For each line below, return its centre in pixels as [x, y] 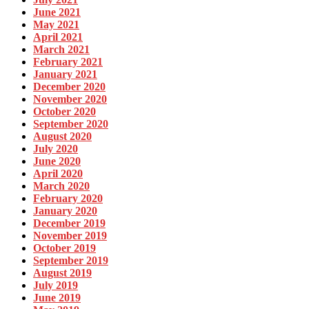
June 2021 [57, 12]
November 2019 [70, 235]
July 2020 [56, 148]
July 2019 [56, 285]
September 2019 [71, 260]
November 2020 [70, 99]
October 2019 [64, 248]
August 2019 [62, 272]
